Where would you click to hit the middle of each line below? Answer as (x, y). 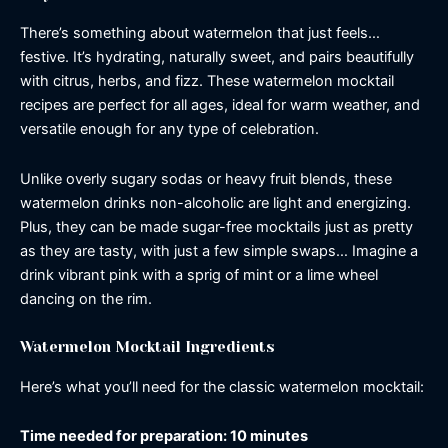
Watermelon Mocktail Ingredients (147, 348)
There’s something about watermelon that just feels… (200, 33)
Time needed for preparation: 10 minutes (164, 436)
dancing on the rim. (86, 298)
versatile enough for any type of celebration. (169, 129)
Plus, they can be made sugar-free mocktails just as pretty (216, 226)
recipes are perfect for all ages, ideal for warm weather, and (220, 105)
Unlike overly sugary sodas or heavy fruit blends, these (206, 178)
